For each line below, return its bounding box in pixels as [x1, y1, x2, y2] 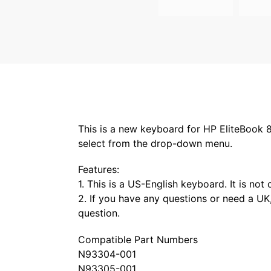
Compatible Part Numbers [77, 233, 198, 246]
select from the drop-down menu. [77, 137, 232, 150]
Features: [77, 163, 119, 176]
